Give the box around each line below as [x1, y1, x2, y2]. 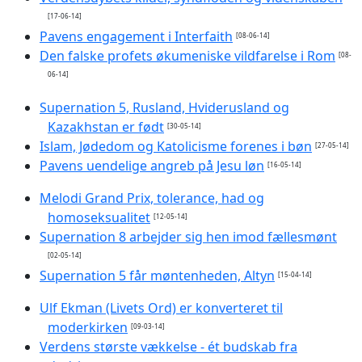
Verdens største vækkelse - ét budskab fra [40, 337, 297, 356]
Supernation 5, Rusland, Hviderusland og [40, 98, 289, 116]
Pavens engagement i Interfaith [40, 27, 233, 45]
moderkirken [48, 318, 128, 336]
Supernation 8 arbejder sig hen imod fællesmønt [40, 227, 337, 246]
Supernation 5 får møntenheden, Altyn [40, 266, 275, 284]
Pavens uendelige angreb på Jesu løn [40, 156, 264, 175]
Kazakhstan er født [48, 117, 164, 136]
